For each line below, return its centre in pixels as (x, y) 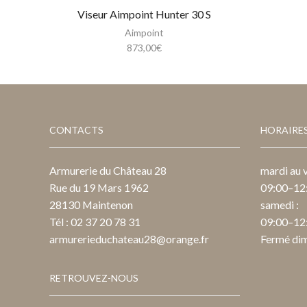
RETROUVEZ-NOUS (94, 278)
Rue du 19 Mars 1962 (99, 187)
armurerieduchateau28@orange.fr (129, 238)
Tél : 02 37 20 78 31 (95, 221)
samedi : (279, 204)
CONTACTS (76, 130)
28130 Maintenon (91, 204)
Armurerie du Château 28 (108, 170)
